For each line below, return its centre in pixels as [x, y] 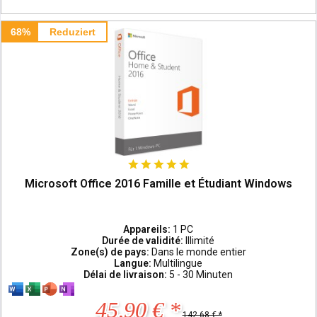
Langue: [134, 263]
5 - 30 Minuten [201, 274]
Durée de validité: [144, 240]
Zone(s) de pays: [111, 252]
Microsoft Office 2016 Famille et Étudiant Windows [159, 183]
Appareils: [148, 229]
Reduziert [72, 31]
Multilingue [178, 263]
